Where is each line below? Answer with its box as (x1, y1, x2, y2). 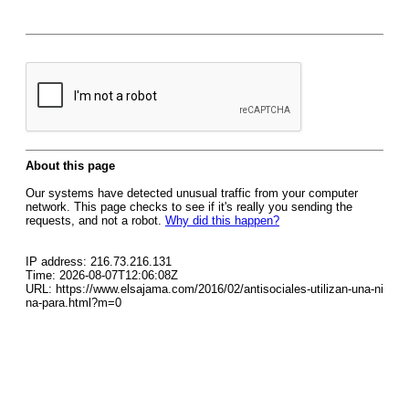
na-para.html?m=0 (26, 296, 121, 309)
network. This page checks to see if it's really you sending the (26, 200, 352, 214)
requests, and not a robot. (26, 214, 165, 227)
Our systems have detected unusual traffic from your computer (26, 186, 358, 200)
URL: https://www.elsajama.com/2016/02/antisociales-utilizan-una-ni (26, 282, 383, 296)
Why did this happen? (165, 214, 279, 227)
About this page (26, 159, 115, 173)
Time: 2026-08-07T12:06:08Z (26, 268, 178, 282)
